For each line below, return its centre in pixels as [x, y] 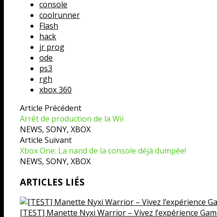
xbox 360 [56, 90]
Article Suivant [46, 140]
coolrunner [60, 15]
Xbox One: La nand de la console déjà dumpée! [103, 151]
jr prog [52, 47]
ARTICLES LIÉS [53, 182]
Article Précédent [51, 108]
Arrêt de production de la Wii [72, 119]
